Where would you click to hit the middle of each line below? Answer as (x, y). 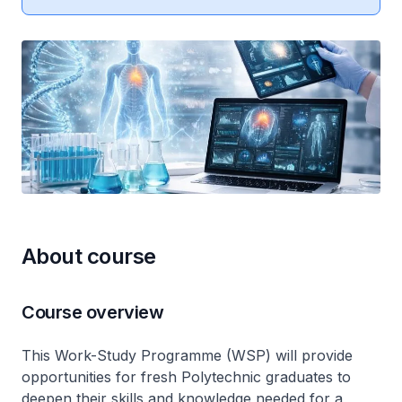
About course (92, 257)
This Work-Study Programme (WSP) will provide (187, 356)
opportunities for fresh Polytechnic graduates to (186, 377)
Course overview (96, 313)
